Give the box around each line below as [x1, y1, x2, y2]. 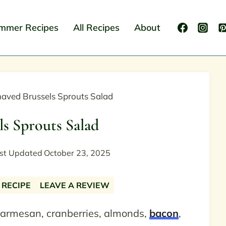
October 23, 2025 [44, 148, 111, 158]
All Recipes [73, 22, 120, 33]
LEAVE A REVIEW [40, 180, 109, 190]
